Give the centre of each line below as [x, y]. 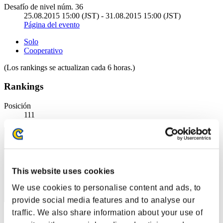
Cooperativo [43, 50]
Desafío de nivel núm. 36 [44, 6]
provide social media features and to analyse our [103, 200]
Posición [17, 106]
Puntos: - [18, 217]
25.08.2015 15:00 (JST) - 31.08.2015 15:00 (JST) [102, 15]
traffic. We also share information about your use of [107, 213]
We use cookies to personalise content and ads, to [107, 188]
